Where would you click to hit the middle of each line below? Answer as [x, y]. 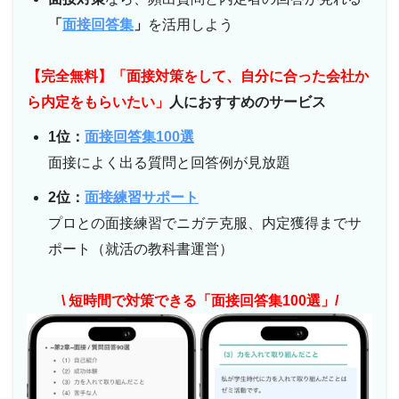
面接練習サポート [142, 198]
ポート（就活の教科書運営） [141, 249]
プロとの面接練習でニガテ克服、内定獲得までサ [205, 224]
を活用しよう [191, 25]
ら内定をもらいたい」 [98, 102]
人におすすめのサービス [248, 102]
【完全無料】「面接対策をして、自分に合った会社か [198, 77]
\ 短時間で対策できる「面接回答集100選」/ [199, 301]
